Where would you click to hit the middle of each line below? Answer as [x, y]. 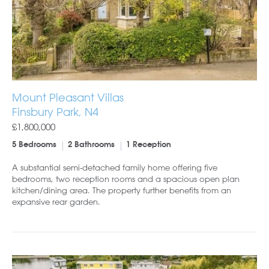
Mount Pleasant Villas [68, 97]
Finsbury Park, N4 [55, 111]
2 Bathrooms [91, 145]
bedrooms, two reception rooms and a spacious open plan [126, 178]
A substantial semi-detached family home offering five [115, 167]
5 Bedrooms [34, 145]
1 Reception [149, 145]
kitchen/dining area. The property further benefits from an [122, 190]
